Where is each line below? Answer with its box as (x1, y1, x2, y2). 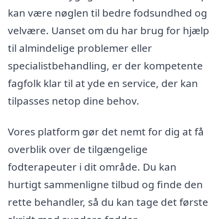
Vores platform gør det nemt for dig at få (8, 125, 204, 139)
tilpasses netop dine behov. (8, 93, 139, 108)
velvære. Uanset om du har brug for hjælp (8, 23, 209, 37)
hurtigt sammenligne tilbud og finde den (8, 177, 203, 192)
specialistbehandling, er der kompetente (8, 58, 203, 72)
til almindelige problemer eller (8, 41, 152, 55)
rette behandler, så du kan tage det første (8, 195, 208, 209)
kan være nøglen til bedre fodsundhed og (8, 5, 207, 20)
